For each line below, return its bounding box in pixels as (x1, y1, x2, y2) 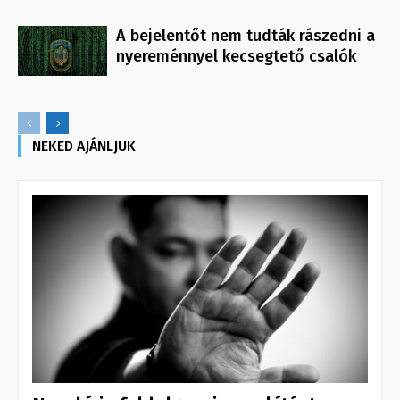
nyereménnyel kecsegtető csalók (116, 46, 356, 67)
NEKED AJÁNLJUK (32, 137, 136, 155)
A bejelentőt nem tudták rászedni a (116, 26, 375, 46)
